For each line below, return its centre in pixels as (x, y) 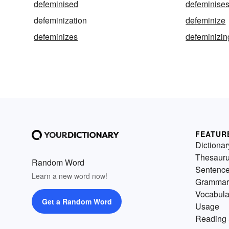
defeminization (60, 20)
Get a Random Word (77, 202)
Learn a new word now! (70, 176)
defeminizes (56, 37)
